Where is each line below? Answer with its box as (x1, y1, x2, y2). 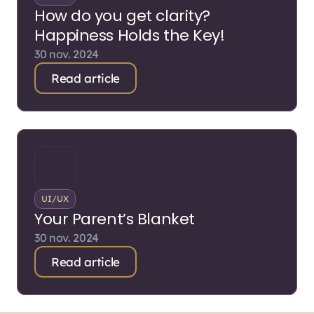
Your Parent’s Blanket (34, 208, 195, 230)
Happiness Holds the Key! (34, 25, 225, 46)
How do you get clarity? (34, 5, 210, 27)
